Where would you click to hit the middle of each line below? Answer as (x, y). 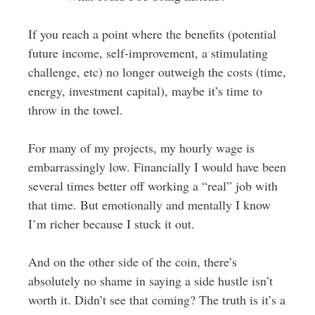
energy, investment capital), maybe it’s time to (145, 91)
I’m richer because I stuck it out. (111, 224)
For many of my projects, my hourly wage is (141, 148)
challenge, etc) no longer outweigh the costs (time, (157, 72)
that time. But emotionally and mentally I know (149, 205)
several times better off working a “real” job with (153, 186)
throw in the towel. (75, 110)
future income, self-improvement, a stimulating (148, 53)
